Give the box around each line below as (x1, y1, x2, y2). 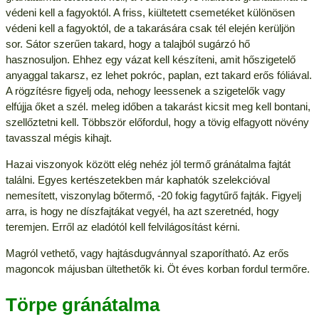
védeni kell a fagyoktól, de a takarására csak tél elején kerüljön (5, 21, 295, 34)
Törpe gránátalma (5, 294, 159, 316)
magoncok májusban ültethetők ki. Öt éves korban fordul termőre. (5, 262, 310, 275)
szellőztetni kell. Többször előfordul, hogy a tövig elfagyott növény (5, 115, 309, 128)
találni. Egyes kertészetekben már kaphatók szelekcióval (5, 173, 270, 186)
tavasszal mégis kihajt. (5, 131, 112, 144)
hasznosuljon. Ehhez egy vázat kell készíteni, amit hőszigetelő (5, 53, 296, 66)
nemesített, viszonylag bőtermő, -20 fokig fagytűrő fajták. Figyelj (5, 189, 301, 202)
